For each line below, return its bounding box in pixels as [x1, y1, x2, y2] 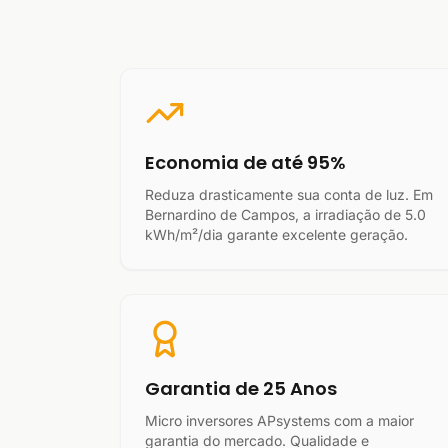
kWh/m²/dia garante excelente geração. [145, 226, 408, 243]
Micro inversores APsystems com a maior [145, 412, 414, 429]
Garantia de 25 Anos [145, 376, 337, 401]
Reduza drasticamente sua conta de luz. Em [145, 186, 433, 203]
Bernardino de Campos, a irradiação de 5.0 [145, 206, 426, 223]
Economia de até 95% [145, 150, 346, 175]
